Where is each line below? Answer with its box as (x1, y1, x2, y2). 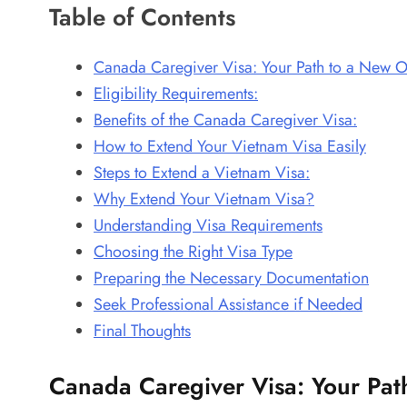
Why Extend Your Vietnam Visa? (94, 186, 314, 211)
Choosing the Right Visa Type (94, 239, 293, 263)
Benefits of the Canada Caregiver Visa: (94, 107, 357, 132)
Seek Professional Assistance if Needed (94, 292, 362, 316)
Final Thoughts (94, 318, 191, 342)
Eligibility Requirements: (94, 81, 258, 105)
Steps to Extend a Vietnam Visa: (94, 160, 310, 184)
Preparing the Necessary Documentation (94, 265, 369, 290)
